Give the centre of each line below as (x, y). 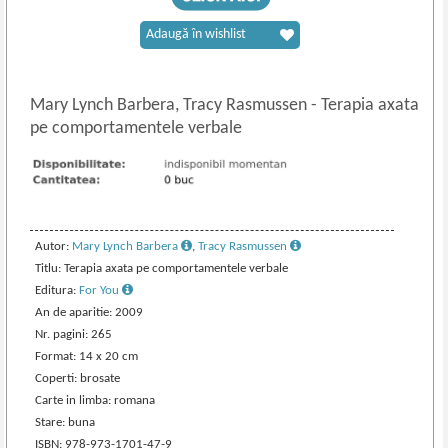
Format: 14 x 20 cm (87, 356)
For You (101, 290)
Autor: (54, 246)
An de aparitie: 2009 (89, 312)
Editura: (57, 290)
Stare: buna (65, 422)
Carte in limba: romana (95, 400)
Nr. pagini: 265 (74, 334)
